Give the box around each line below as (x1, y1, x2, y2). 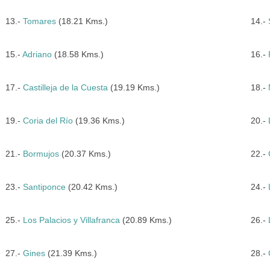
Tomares (22, 16, 56, 26)
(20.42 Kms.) (65, 182, 118, 192)
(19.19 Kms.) (107, 83, 160, 92)
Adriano (22, 49, 52, 59)
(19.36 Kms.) (72, 116, 125, 125)
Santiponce (22, 182, 66, 192)
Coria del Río (22, 116, 73, 125)
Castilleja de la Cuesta (22, 83, 108, 92)
